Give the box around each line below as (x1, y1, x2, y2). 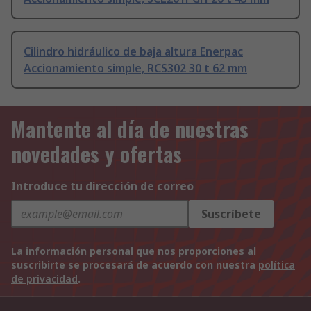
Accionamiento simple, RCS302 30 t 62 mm (24, 60, 247, 76)
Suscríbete (201, 206, 261, 222)
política (258, 258, 295, 272)
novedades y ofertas (11, 138, 182, 170)
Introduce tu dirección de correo (11, 178, 194, 194)
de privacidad (11, 272, 78, 286)
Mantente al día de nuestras (11, 113, 249, 145)
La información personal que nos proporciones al (11, 244, 256, 258)
